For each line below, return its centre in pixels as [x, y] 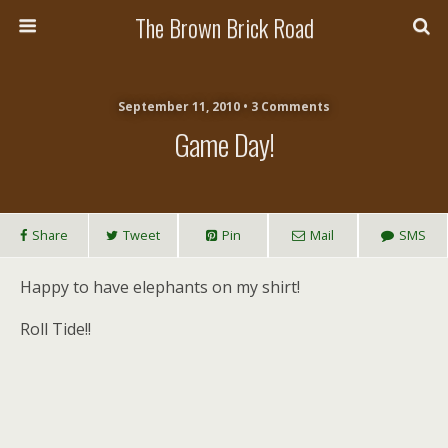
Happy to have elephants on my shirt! [160, 287]
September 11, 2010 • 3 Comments [224, 106]
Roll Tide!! [55, 329]
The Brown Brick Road [224, 27]
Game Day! [224, 144]
